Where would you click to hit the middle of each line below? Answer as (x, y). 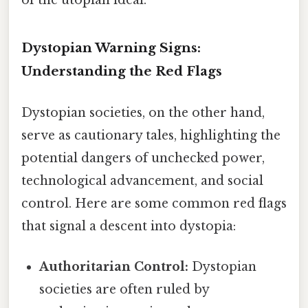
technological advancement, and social (142, 180)
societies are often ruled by (124, 289)
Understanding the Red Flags (122, 71)
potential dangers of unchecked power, (143, 158)
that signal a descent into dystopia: (129, 226)
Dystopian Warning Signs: (111, 48)
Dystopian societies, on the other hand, (143, 112)
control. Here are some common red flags (154, 203)
